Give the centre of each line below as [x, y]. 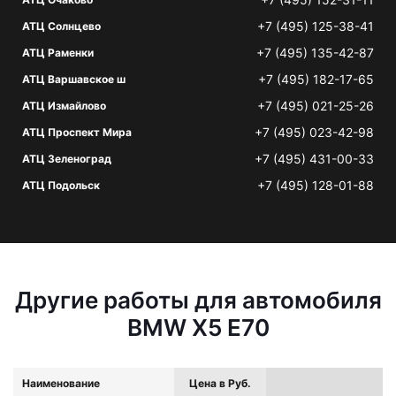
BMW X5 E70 [198, 327]
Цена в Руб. [220, 383]
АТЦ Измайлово [64, 106]
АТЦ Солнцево [61, 26]
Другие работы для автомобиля [198, 300]
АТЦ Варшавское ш [74, 79]
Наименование [61, 383]
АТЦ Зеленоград [67, 159]
